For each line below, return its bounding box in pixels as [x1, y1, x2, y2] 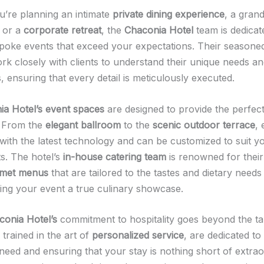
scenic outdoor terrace [153, 118, 255, 131]
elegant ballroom [45, 118, 121, 131]
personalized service [92, 229, 184, 242]
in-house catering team [63, 150, 166, 163]
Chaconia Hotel [124, 24, 193, 36]
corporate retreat [24, 24, 101, 36]
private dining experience [113, 8, 225, 20]
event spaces [45, 103, 104, 115]
